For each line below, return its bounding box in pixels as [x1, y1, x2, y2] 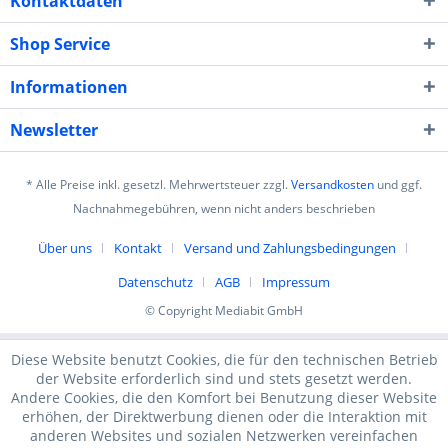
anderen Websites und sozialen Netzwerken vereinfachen [30, 426, 418, 445]
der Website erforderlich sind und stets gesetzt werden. [36, 369, 412, 388]
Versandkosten [291, 176, 374, 194]
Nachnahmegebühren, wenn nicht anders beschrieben [73, 200, 375, 218]
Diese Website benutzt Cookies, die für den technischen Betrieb [10, 350, 438, 369]
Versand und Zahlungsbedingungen [183, 239, 396, 258]
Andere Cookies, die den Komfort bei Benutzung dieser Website [11, 388, 437, 407]
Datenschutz [118, 273, 193, 292]
